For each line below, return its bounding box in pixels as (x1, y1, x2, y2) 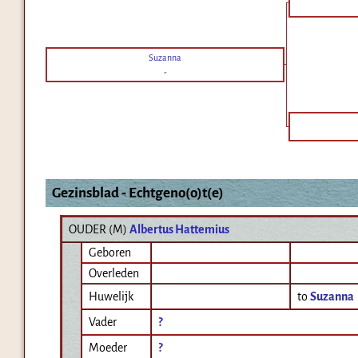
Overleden (89, 267, 139, 280)
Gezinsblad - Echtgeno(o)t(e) (51, 185, 224, 201)
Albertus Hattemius (129, 223, 229, 237)
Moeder (89, 341, 127, 355)
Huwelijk (89, 290, 133, 304)
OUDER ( (69, 223, 113, 237)
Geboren (89, 246, 131, 260)
